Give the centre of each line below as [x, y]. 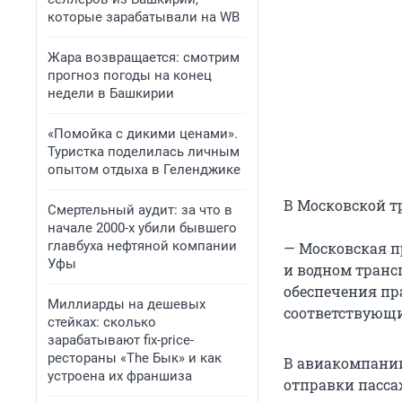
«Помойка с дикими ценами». [143, 134]
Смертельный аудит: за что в [140, 210]
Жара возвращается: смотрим [144, 57]
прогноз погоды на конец [130, 75]
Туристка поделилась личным [144, 152]
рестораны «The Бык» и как [135, 358]
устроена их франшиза [120, 376]
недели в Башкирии [111, 93]
